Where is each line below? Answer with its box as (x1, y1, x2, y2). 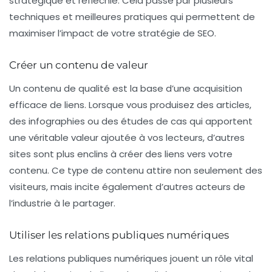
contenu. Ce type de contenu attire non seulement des (9, 164, 262, 177)
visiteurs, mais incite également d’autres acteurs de (9, 180, 245, 194)
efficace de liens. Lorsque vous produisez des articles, (9, 98, 251, 112)
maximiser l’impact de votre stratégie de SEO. (9, 27, 216, 40)
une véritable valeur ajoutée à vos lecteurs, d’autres (9, 131, 245, 144)
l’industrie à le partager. (9, 197, 115, 210)
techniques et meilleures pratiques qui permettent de (9, 10, 255, 24)
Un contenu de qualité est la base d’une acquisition (9, 82, 242, 95)
